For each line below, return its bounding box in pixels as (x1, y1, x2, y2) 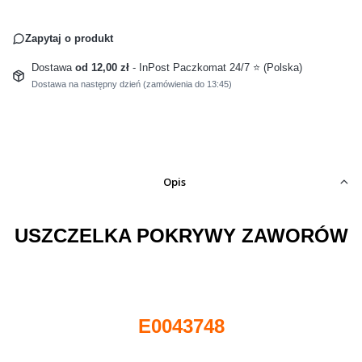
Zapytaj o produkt (25, 32, 113, 44)
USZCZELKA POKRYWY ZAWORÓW (14, 224, 348, 246)
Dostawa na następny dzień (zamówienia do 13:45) (31, 78, 232, 89)
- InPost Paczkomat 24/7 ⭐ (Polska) (132, 61, 302, 74)
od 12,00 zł (74, 61, 133, 74)
